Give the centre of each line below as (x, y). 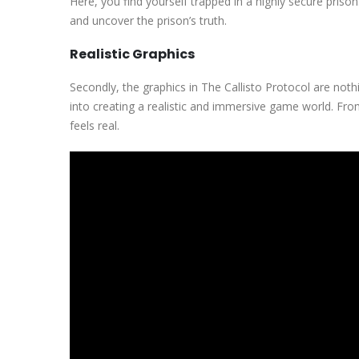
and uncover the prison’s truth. (148, 20)
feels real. (95, 125)
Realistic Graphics (132, 54)
